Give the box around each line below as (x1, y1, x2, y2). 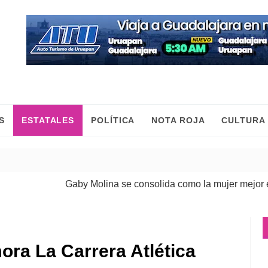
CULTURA (221, 115, 266, 125)
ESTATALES (22, 115, 75, 125)
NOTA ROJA (151, 115, 205, 125)
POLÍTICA (91, 115, 135, 125)
